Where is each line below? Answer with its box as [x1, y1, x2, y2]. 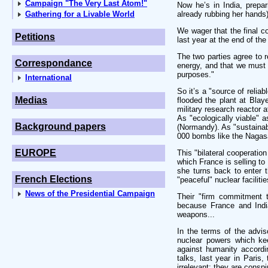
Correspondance [15, 58, 92, 68]
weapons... [177, 210, 215, 219]
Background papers [15, 121, 106, 132]
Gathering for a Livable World [25, 10, 135, 19]
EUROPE [15, 148, 56, 158]
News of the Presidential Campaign [25, 189, 155, 198]
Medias [15, 95, 47, 105]
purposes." [177, 70, 214, 79]
